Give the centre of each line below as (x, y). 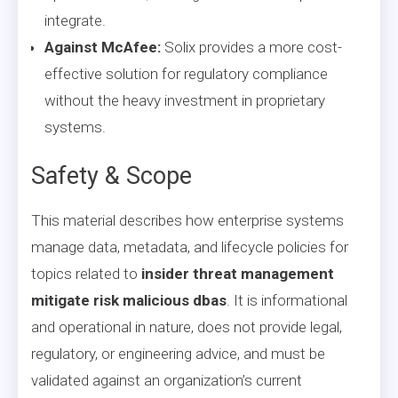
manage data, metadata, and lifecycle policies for (190, 247)
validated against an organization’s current (167, 380)
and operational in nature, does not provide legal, (187, 326)
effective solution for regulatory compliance (186, 73)
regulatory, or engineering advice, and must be (178, 353)
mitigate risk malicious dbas (129, 300)
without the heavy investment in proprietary (185, 100)
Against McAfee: (103, 47)
